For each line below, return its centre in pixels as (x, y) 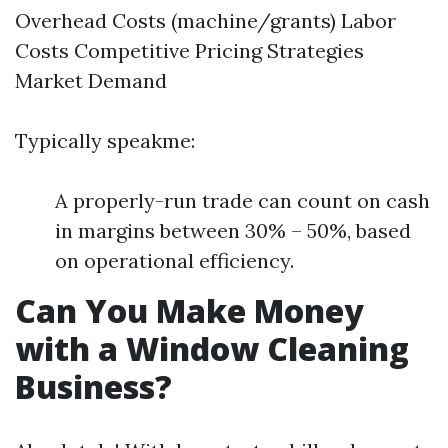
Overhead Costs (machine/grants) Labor (205, 20)
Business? (93, 386)
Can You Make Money (189, 310)
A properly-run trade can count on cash (242, 200)
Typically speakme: (105, 140)
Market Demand (91, 80)
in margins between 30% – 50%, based (233, 230)
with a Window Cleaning (212, 348)
